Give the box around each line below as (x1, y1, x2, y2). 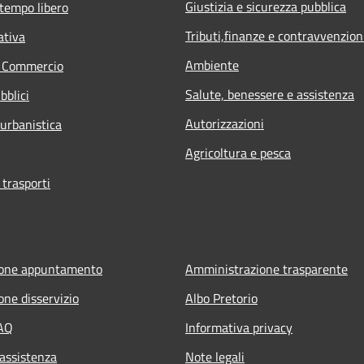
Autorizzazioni (185, 113, 264, 133)
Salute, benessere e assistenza (185, 84, 354, 104)
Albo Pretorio (185, 288, 258, 308)
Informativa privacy (185, 317, 292, 337)
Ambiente (185, 54, 239, 75)
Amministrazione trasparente (185, 258, 348, 279)
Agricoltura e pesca (185, 142, 291, 162)
